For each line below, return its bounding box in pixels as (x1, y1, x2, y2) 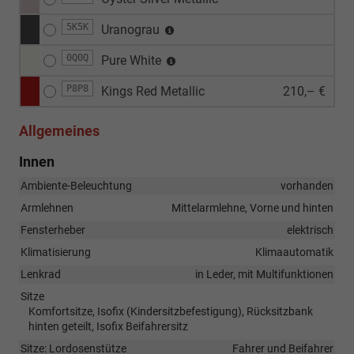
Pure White (101, 52, 164, 68)
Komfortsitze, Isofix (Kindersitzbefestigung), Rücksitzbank (28, 304, 313, 318)
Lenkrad (21, 267, 61, 281)
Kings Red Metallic (101, 83, 205, 99)
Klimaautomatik (255, 245, 333, 258)
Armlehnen (21, 201, 73, 214)
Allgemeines (19, 122, 100, 139)
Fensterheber (21, 223, 85, 236)
